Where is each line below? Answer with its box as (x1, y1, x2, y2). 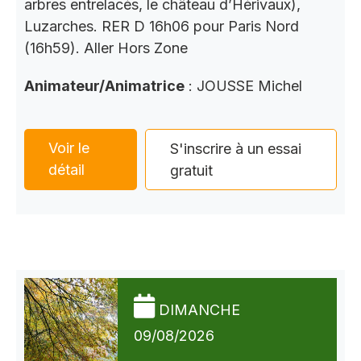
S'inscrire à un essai (170, 140, 302, 158)
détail (48, 161, 85, 179)
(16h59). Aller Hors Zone (24, 39, 188, 57)
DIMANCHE (159, 301, 240, 319)
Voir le (48, 139, 89, 157)
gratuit (170, 162, 214, 180)
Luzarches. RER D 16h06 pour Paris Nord (24, 18, 299, 35)
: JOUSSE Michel (185, 77, 302, 95)
